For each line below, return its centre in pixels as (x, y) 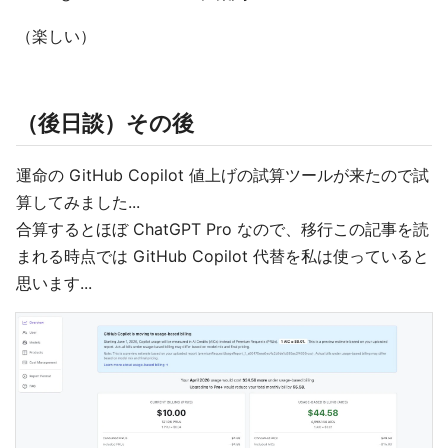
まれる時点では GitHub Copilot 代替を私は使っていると (222, 256)
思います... (54, 283)
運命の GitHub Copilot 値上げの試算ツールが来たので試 (222, 175)
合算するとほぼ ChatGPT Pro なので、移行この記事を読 (222, 229)
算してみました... (78, 202)
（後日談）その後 (105, 123)
